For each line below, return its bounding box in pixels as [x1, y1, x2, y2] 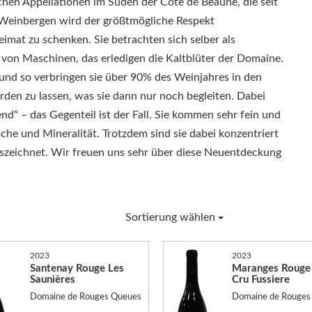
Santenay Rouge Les [29, 263, 124, 274]
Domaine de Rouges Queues [29, 292, 141, 302]
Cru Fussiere [231, 274, 290, 285]
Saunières [29, 274, 75, 285]
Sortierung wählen [125, 212, 219, 223]
